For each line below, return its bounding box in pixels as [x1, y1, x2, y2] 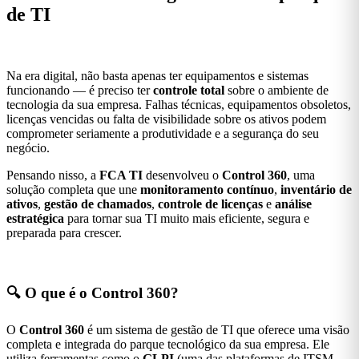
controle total [153, 83, 224, 97]
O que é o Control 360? [25, 284, 179, 302]
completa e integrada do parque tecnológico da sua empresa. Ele [6, 337, 329, 352]
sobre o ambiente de [224, 83, 329, 97]
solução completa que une [6, 182, 140, 196]
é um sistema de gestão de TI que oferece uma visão [84, 323, 349, 337]
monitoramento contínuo [140, 182, 274, 196]
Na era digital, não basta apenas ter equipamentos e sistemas [6, 68, 309, 83]
